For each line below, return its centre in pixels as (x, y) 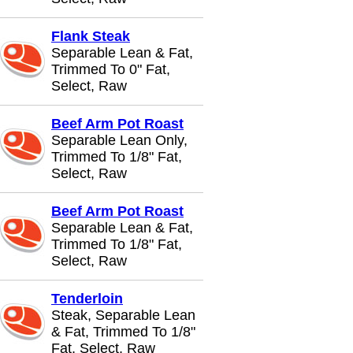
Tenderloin (87, 299)
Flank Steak (91, 36)
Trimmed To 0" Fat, (111, 69)
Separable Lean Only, (119, 140)
